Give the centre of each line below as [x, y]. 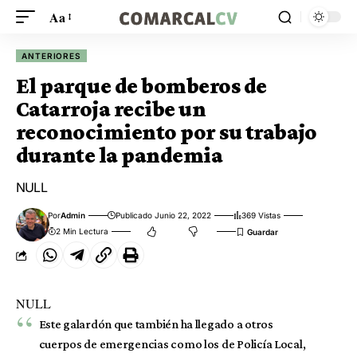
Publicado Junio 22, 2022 [164, 215]
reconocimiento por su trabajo [167, 132]
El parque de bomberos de [141, 86]
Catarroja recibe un [111, 109]
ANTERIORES [52, 56]
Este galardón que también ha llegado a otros [156, 324]
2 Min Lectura [82, 231]
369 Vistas [261, 215]
